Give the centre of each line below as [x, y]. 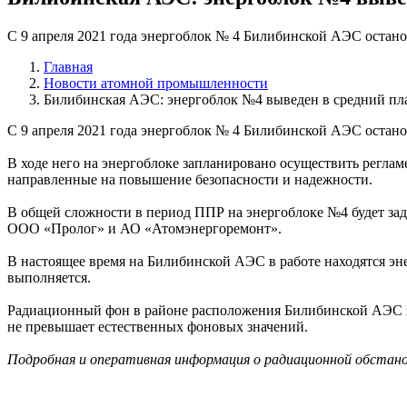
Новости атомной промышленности [156, 83]
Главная [68, 66]
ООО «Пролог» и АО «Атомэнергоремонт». [144, 228]
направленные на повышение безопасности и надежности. [190, 179]
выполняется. [49, 277]
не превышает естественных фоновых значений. [158, 326]
